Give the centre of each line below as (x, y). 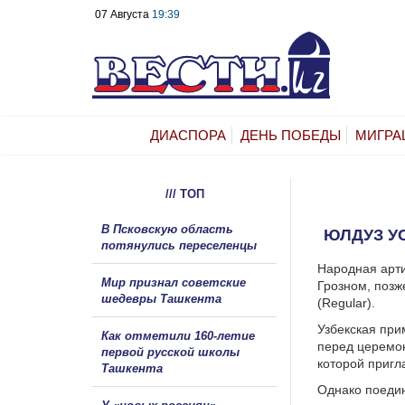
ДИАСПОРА (188, 135)
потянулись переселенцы (181, 245)
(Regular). (346, 302)
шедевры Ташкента (161, 298)
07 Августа (123, 14)
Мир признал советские (174, 282)
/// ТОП (184, 193)
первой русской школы (170, 352)
